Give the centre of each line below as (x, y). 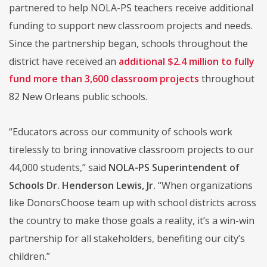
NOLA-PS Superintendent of (174, 167)
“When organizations (204, 185)
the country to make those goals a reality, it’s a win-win (132, 220)
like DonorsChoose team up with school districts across (133, 203)
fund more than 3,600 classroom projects (104, 79)
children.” (30, 256)
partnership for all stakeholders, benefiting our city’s (127, 238)
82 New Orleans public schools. (78, 96)
